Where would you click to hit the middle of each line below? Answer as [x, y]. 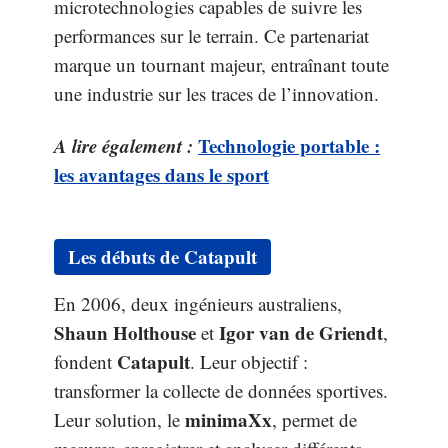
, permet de [314, 419]
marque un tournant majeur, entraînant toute [221, 64]
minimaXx [228, 419]
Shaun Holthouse [125, 332]
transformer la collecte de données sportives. [221, 390]
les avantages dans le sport [161, 174]
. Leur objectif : [249, 361]
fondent [85, 361]
